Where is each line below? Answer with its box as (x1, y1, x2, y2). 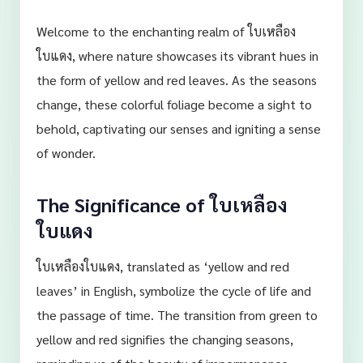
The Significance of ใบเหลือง (36, 191, 288, 217)
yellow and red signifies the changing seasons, (36, 331, 293, 348)
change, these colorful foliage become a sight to (36, 96, 312, 113)
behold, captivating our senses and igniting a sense (36, 120, 321, 137)
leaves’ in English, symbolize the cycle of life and (36, 282, 311, 299)
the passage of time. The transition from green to (36, 306, 318, 323)
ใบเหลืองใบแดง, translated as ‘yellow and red (36, 258, 289, 275)
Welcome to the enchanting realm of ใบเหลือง (36, 23, 296, 40)
